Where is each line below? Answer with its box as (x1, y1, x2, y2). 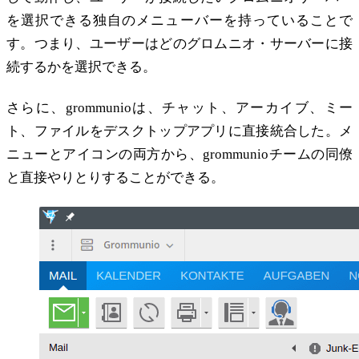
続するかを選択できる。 (6, 59, 156, 75)
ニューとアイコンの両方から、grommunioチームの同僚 (6, 146, 353, 162)
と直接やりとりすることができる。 (6, 169, 224, 185)
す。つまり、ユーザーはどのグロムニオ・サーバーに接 (6, 36, 353, 52)
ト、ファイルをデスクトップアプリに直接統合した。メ (6, 123, 353, 139)
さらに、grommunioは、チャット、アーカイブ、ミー (6, 99, 353, 115)
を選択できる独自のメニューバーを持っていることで (6, 13, 353, 29)
